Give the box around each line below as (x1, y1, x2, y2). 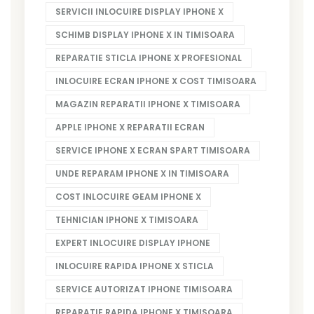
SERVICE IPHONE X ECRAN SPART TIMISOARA (55, 144, 250, 156)
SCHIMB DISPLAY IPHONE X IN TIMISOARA (55, 28, 235, 41)
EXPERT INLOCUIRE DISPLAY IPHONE (55, 236, 210, 249)
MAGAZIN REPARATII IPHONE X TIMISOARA (55, 97, 240, 110)
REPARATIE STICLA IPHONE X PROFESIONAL (55, 51, 242, 64)
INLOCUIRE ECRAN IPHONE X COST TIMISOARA (55, 74, 257, 87)
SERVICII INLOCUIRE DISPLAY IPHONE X (55, 5, 224, 18)
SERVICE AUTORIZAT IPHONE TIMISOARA (55, 282, 233, 295)
